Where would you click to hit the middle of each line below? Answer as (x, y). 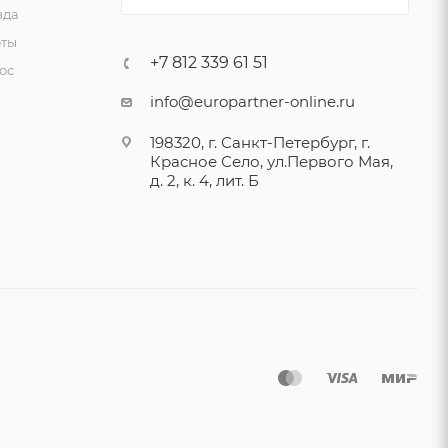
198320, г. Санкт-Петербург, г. (259, 142)
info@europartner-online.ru (252, 101)
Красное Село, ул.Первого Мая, (271, 161)
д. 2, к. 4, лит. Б (204, 180)
